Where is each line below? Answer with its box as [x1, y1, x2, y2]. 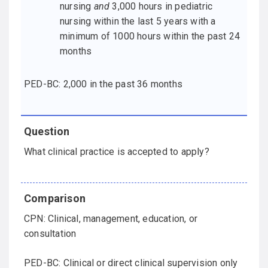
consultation [24, 228, 77, 240]
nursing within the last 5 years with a [60, 16, 216, 28]
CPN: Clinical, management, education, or [24, 213, 197, 225]
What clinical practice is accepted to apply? [24, 146, 209, 158]
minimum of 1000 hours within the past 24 [60, 31, 240, 42]
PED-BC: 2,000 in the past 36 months [24, 78, 182, 90]
